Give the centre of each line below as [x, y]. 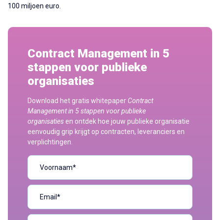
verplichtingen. [51, 142]
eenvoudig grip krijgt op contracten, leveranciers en [106, 132]
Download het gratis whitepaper [78, 101]
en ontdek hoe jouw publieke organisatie [127, 122]
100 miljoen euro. [34, 6]
